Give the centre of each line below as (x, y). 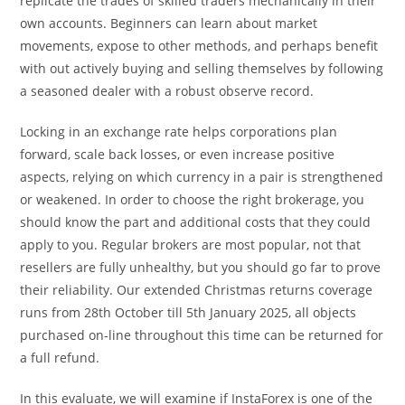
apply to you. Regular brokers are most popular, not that (191, 245)
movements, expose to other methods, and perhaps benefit (199, 46)
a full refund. (60, 358)
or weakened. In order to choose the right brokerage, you (193, 199)
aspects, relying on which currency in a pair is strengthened (202, 177)
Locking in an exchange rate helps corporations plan (179, 132)
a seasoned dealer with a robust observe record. (167, 91)
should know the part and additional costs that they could (196, 222)
